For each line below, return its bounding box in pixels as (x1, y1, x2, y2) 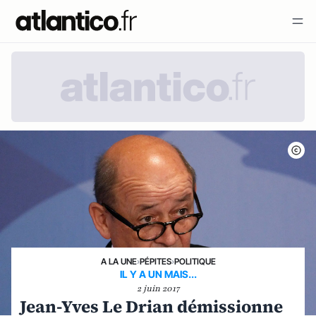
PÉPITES (139, 256, 171, 267)
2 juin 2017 (137, 283, 179, 294)
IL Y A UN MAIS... (119, 268, 197, 280)
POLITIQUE (174, 256, 216, 267)
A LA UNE (100, 256, 137, 267)
